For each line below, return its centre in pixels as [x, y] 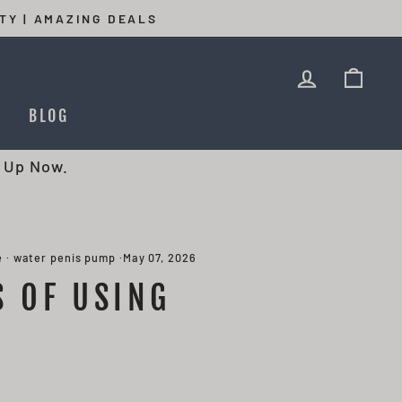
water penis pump [65, 258]
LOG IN [346, 74]
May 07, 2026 [159, 258]
